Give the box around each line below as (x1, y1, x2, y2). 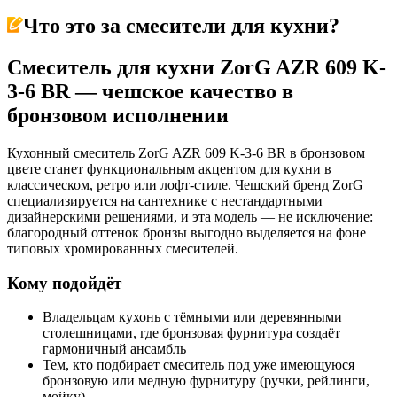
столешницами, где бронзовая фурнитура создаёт (43, 325, 340, 341)
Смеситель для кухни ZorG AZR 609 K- (7, 56, 386, 80)
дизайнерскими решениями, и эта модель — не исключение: (7, 209, 373, 225)
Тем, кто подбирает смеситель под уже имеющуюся (43, 357, 354, 373)
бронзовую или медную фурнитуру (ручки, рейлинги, (43, 373, 370, 389)
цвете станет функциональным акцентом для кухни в (7, 161, 331, 177)
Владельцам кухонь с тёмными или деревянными (43, 309, 342, 325)
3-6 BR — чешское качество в (7, 80, 293, 104)
